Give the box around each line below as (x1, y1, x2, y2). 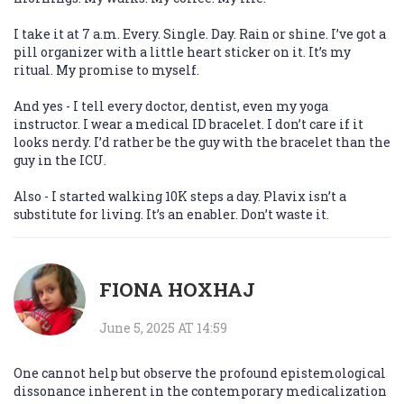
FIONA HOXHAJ (99, 277, 255, 303)
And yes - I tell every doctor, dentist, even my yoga (14, 97, 328, 115)
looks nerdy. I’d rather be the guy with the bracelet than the (14, 133, 390, 151)
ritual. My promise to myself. (14, 61, 199, 79)
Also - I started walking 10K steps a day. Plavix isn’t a (14, 188, 346, 206)
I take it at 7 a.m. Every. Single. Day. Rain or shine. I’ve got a (14, 25, 386, 43)
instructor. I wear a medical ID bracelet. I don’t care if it (14, 115, 363, 133)
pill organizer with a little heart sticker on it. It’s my (14, 43, 351, 61)
